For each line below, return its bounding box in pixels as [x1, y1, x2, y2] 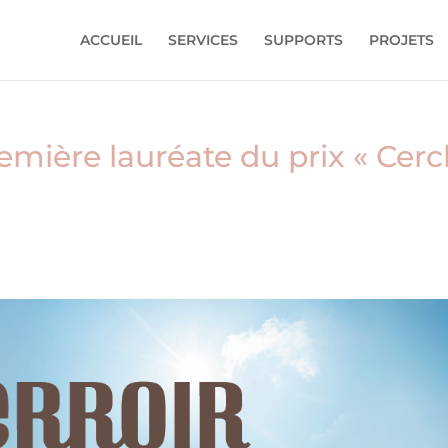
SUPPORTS [263, 31, 343, 49]
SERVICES [167, 31, 238, 49]
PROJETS [368, 31, 434, 49]
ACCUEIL [79, 31, 142, 49]
